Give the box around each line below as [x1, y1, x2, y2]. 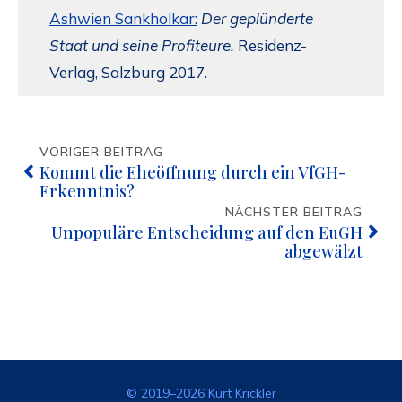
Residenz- [234, 35, 307, 55]
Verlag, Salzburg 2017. [49, 62, 207, 82]
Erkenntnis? [39, 180, 135, 203]
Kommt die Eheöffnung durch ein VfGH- [39, 162, 346, 184]
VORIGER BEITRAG [39, 144, 163, 161]
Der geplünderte [197, 8, 313, 28]
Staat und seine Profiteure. [49, 35, 234, 55]
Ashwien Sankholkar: [49, 8, 197, 28]
